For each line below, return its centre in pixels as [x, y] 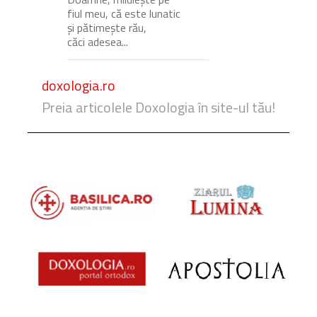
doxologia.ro [79, 86]
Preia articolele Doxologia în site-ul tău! [158, 108]
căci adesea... [98, 42]
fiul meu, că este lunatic [124, 14]
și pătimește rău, [107, 28]
